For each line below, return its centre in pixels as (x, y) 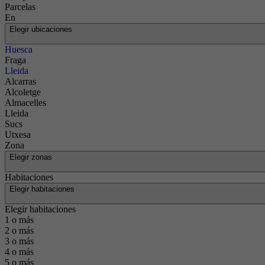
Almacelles (25, 103)
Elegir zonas (31, 157)
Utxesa (18, 135)
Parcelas (20, 7)
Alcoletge (23, 92)
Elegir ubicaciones (41, 29)
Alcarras (20, 81)
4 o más (19, 252)
